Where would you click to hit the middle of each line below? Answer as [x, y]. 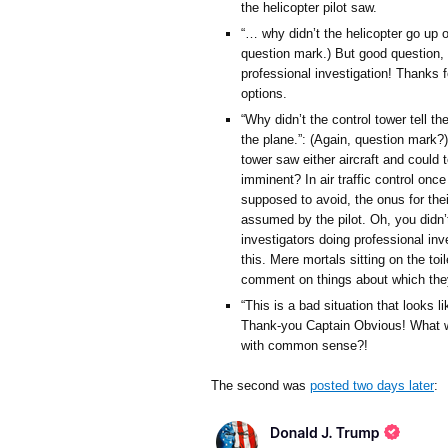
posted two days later [372, 385]
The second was [260, 385]
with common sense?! [304, 345]
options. [264, 93]
